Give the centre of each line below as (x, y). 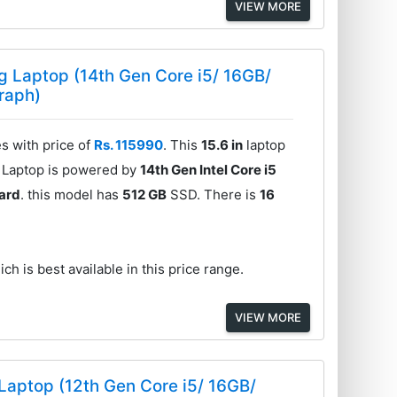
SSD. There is (214, 194)
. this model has (72, 194)
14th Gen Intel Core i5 (209, 169)
